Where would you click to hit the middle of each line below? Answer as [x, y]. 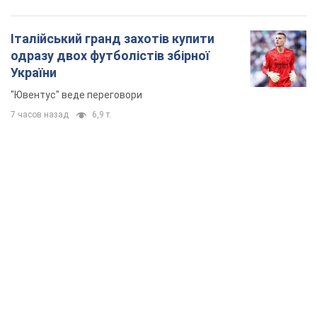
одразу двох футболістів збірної [110, 56]
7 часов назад [40, 115]
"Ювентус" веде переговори [76, 95]
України [34, 73]
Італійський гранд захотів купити [113, 39]
